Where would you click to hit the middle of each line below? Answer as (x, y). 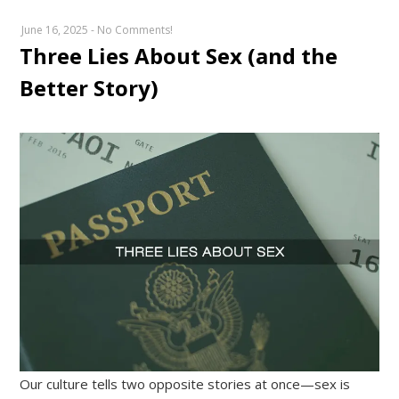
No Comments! (135, 29)
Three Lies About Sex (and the (179, 55)
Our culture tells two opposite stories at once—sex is (185, 383)
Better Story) (90, 87)
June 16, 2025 (55, 29)
